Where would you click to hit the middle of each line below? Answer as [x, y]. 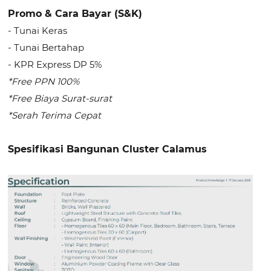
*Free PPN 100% [44, 81]
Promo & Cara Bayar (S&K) [75, 14]
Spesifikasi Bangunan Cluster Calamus [108, 149]
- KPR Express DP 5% [55, 64]
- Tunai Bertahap [46, 47]
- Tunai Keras [38, 31]
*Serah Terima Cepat [55, 115]
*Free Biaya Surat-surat [60, 98]
